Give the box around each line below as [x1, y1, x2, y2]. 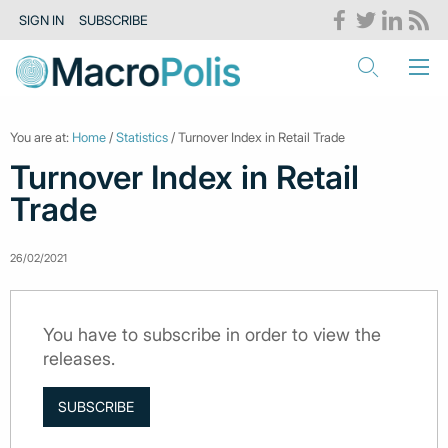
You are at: [10, 129, 72, 145]
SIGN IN [19, 12, 65, 29]
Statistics [116, 129, 168, 145]
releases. [43, 348, 115, 369]
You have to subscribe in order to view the [43, 324, 381, 345]
